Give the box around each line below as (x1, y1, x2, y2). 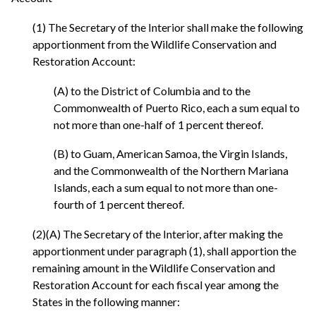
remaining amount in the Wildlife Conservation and (32, 260, 275, 274)
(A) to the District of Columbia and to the (54, 83, 250, 97)
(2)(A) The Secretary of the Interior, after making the (32, 226, 283, 241)
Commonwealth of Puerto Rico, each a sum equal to (54, 100, 300, 114)
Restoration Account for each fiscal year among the (32, 277, 279, 291)
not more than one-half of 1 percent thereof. (54, 117, 263, 131)
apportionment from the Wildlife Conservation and (32, 37, 276, 51)
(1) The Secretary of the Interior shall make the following (32, 20, 303, 34)
